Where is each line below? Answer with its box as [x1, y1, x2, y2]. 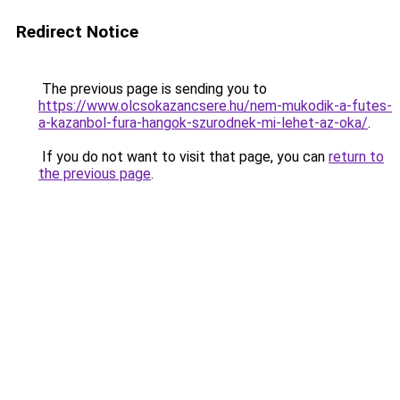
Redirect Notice [16, 21, 138, 42]
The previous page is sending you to [38, 80, 267, 97]
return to [329, 148, 384, 165]
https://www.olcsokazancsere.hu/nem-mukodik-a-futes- [38, 97, 392, 114]
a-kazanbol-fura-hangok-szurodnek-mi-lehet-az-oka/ [38, 114, 368, 131]
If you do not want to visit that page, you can [38, 148, 329, 165]
